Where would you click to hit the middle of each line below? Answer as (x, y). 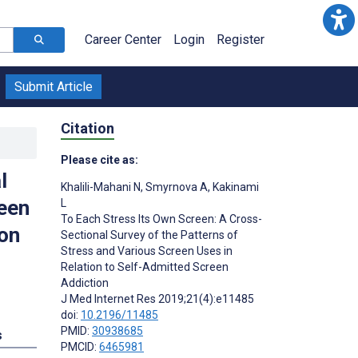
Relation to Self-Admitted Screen (145, 267)
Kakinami (235, 187)
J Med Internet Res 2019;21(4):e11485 (157, 298)
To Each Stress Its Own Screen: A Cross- (161, 219)
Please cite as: (99, 159)
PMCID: (80, 346)
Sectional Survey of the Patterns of (149, 235)
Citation (88, 128)
